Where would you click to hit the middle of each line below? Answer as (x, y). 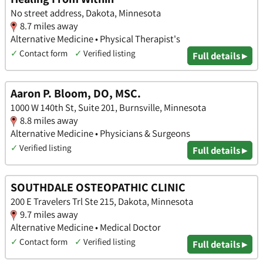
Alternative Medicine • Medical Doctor (86, 227)
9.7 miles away (49, 215)
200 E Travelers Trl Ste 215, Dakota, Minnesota (102, 202)
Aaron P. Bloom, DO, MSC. (76, 93)
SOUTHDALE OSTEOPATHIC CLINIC (98, 188)
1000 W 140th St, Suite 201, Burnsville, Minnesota (108, 107)
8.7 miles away (49, 26)
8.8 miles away (49, 120)
